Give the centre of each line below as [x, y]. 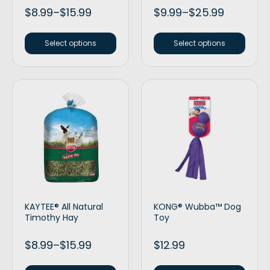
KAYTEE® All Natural [64, 207]
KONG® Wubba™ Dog [197, 207]
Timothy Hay [52, 218]
